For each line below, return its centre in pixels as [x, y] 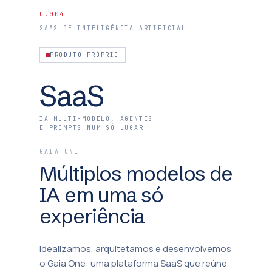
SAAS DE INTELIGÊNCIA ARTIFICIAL [113, 28]
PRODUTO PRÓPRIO [84, 55]
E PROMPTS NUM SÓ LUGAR [92, 128]
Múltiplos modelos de [136, 174]
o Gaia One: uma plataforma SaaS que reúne [133, 263]
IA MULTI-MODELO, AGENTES [97, 119]
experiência [92, 216]
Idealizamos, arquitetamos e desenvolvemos [135, 249]
